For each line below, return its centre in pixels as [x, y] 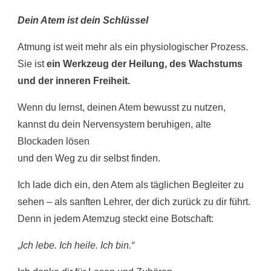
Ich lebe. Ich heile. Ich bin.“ [77, 245]
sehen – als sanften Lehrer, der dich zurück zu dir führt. [134, 201]
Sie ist [32, 64]
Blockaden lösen [54, 141]
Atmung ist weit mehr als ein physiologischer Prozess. [133, 47]
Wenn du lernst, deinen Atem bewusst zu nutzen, [122, 107]
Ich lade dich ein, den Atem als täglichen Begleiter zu [131, 184]
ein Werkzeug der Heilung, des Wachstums [145, 64]
